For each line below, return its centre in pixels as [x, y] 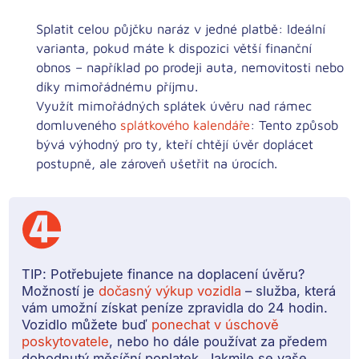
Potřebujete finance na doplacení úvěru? [176, 274]
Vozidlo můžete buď [87, 325]
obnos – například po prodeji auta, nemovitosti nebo [190, 67]
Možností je [61, 291]
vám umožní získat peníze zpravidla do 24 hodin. [175, 308]
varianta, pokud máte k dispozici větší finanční [174, 48]
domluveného [79, 125]
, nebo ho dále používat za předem [218, 342]
